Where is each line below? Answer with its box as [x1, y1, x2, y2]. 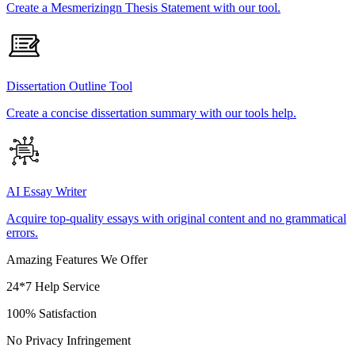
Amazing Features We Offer [6, 253, 147, 267]
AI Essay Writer [6, 185, 86, 199]
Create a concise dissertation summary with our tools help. [6, 106, 296, 120]
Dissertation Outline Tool [6, 79, 132, 94]
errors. [6, 226, 38, 240]
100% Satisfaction [6, 307, 97, 321]
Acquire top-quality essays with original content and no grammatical [6, 212, 346, 226]
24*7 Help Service [6, 280, 100, 294]
